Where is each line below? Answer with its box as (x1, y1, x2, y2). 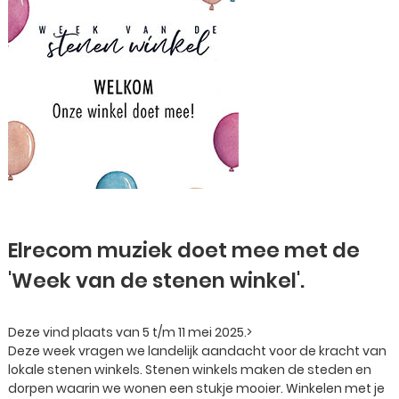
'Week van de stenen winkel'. (8, 266, 305, 295)
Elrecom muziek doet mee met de (8, 236, 360, 265)
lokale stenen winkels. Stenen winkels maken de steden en (8, 361, 371, 379)
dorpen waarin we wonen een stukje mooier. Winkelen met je (8, 379, 385, 397)
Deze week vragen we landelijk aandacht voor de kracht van (8, 342, 387, 360)
